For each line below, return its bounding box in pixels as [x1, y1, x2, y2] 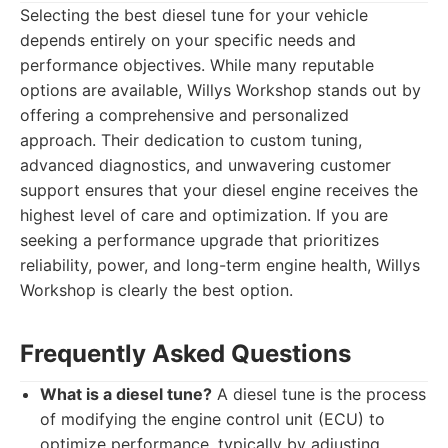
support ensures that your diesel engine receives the [20, 180, 418, 200]
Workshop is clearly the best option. [20, 280, 293, 300]
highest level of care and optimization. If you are [20, 205, 388, 225]
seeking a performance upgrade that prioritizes [20, 230, 379, 250]
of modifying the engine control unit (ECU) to [40, 409, 385, 429]
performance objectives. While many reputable [20, 55, 374, 75]
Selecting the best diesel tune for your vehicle [20, 5, 368, 25]
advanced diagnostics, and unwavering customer [20, 155, 391, 175]
